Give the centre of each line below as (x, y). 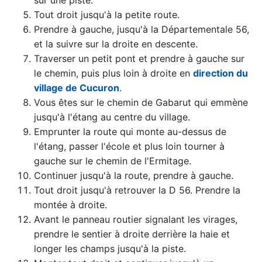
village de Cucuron (76, 87)
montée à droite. (70, 204)
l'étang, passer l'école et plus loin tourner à (129, 146)
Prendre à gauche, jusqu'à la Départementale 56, (141, 29)
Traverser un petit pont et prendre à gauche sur (139, 58)
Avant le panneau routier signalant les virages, (135, 219)
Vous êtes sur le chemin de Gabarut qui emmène (141, 102)
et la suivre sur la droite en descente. (116, 44)
